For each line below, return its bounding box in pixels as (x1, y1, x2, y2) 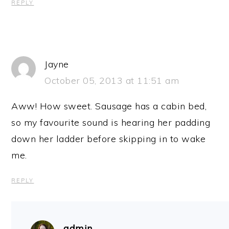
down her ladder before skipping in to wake (11, 132, 206, 145)
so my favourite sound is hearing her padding (11, 116, 211, 128)
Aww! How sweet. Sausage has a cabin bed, (11, 100, 207, 112)
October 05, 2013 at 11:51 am (44, 74, 179, 86)
